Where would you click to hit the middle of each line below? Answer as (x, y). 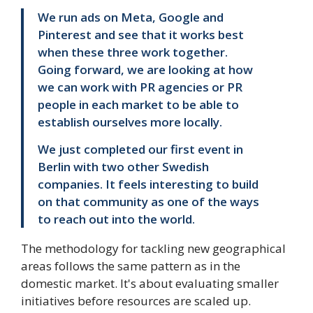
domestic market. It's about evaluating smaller (150, 284)
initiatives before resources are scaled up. (136, 301)
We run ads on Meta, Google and (131, 17)
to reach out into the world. (116, 219)
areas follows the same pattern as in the (131, 266)
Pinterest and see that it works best (141, 35)
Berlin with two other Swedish (123, 167)
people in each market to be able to (138, 105)
